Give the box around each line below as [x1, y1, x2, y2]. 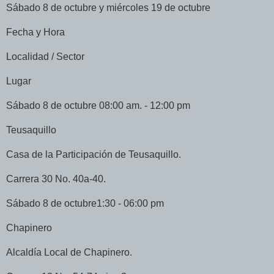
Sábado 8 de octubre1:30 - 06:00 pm [6, 198, 164, 209]
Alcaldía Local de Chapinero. [6, 247, 132, 258]
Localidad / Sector [6, 51, 84, 62]
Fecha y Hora [6, 27, 65, 38]
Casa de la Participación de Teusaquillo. [6, 149, 181, 160]
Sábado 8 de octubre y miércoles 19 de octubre [6, 2, 210, 13]
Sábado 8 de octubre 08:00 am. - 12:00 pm [6, 100, 190, 111]
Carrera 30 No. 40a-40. [6, 174, 106, 185]
